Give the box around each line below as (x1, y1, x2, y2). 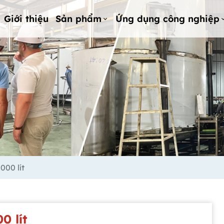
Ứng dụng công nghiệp (115, 12, 220, 24)
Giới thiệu (4, 12, 49, 24)
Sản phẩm (55, 12, 101, 24)
